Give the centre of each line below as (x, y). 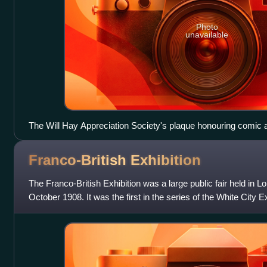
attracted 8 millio (60, 210)
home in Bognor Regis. (73, 139)
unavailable (207, 35)
